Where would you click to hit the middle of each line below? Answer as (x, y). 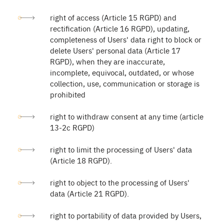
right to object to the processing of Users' (120, 182)
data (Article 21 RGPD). (89, 193)
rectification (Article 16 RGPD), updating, (120, 28)
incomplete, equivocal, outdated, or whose (122, 72)
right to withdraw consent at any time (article (127, 116)
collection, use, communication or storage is (125, 83)
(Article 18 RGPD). (81, 160)
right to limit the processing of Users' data (121, 149)
